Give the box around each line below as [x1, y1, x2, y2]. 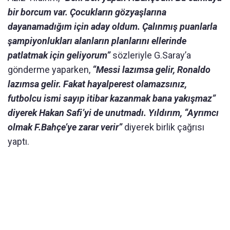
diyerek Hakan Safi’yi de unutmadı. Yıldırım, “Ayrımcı [8, 107, 219, 118]
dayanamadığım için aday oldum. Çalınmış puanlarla [8, 21, 217, 32]
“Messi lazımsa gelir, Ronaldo [92, 64, 210, 75]
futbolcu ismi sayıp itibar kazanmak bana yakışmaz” [8, 92, 216, 104]
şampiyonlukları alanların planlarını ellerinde [8, 35, 186, 46]
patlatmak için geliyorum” [8, 49, 110, 61]
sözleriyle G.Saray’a [110, 49, 191, 61]
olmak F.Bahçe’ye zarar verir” [8, 121, 122, 132]
